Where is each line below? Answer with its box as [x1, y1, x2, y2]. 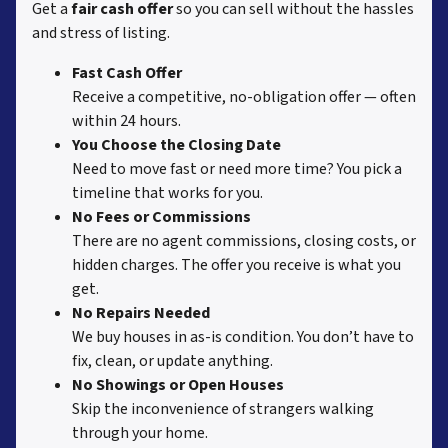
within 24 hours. [72, 110, 181, 133]
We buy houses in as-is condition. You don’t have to [72, 326, 414, 349]
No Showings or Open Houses [72, 374, 284, 397]
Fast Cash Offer [72, 62, 182, 85]
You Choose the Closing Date [72, 134, 281, 157]
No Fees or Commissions [72, 206, 251, 229]
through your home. [72, 422, 208, 445]
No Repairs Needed [72, 302, 210, 325]
